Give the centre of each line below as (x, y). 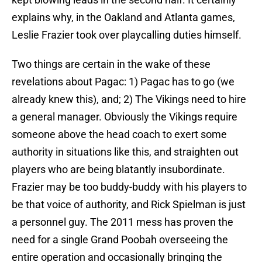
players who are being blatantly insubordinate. (118, 170)
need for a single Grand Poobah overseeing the (120, 240)
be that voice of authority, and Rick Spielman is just (129, 205)
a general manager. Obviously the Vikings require (125, 117)
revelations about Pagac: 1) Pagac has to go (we (123, 82)
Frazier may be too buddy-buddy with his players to (129, 187)
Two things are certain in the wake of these (111, 64)
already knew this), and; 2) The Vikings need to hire (129, 99)
